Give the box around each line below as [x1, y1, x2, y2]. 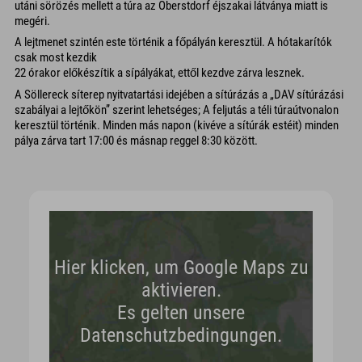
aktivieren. [141, 279, 221, 301]
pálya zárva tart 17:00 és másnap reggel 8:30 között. [15, 133, 258, 148]
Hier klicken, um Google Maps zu [53, 256, 309, 279]
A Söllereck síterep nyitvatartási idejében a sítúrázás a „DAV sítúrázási [15, 86, 343, 102]
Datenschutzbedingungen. [80, 324, 282, 347]
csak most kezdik [15, 50, 97, 65]
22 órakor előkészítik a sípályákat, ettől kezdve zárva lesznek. [15, 65, 305, 80]
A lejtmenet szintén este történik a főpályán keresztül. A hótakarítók [15, 35, 332, 49]
